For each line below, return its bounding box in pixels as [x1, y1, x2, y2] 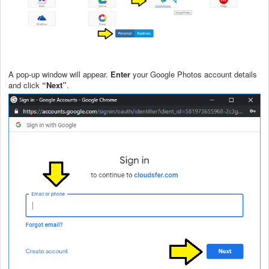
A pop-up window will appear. [8, 68, 110, 80]
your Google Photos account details [130, 68, 257, 80]
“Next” [42, 79, 67, 91]
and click [8, 79, 42, 91]
